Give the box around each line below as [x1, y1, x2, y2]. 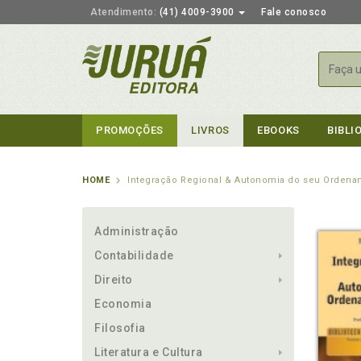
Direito [94, 273, 133, 286]
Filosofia [94, 322, 146, 334]
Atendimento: [90, 6, 156, 18]
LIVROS [191, 124, 230, 136]
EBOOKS [257, 124, 300, 136]
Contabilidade [94, 249, 175, 262]
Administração [94, 225, 180, 238]
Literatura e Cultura [94, 346, 203, 359]
